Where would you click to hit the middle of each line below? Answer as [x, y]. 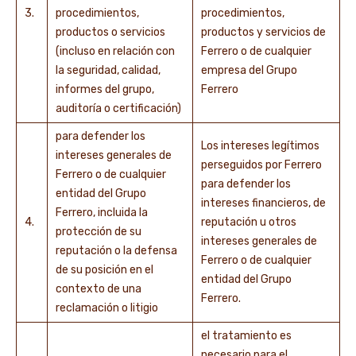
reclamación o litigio [108, 308]
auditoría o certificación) [120, 108]
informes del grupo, [105, 89]
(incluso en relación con [115, 51]
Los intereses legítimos [260, 146]
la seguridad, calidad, [108, 70]
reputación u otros [249, 222]
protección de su [99, 232]
